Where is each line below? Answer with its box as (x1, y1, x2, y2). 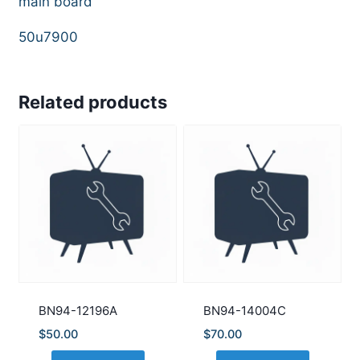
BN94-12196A (38, 302, 117, 318)
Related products (18, 91, 167, 112)
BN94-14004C (202, 302, 286, 318)
